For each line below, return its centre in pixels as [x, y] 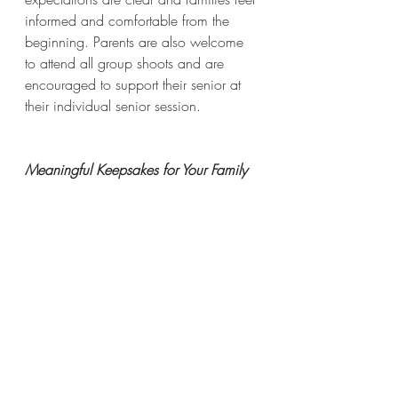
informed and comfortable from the [129, 20]
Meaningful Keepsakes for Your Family [136, 169]
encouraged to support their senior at [135, 84]
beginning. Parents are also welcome [136, 41]
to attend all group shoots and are [127, 63]
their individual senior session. [113, 105]
